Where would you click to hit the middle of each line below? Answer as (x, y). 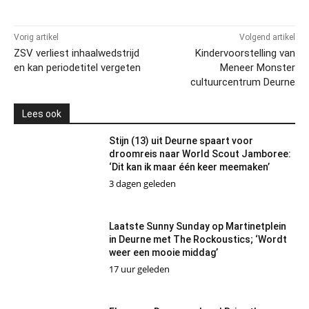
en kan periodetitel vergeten (77, 67)
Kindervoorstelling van (245, 53)
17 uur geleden (140, 269)
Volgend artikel (267, 37)
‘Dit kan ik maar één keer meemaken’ (190, 167)
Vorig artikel (36, 37)
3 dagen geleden (143, 183)
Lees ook (42, 113)
